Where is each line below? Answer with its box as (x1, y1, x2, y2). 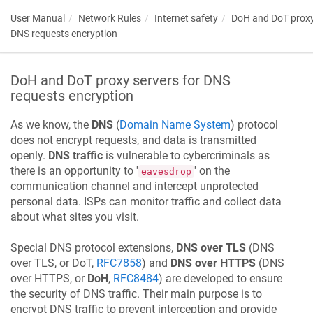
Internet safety (154, 13, 218, 24)
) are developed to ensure (159, 272, 282, 286)
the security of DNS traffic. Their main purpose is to (10, 287, 262, 301)
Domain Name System (119, 118, 231, 131)
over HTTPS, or (10, 272, 87, 286)
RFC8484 (113, 272, 159, 286)
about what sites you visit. (10, 210, 139, 224)
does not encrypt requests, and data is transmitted (10, 133, 256, 147)
